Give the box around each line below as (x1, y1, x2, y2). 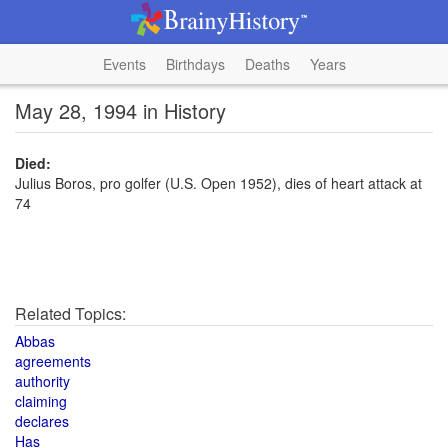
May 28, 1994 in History (15, 96, 226, 125)
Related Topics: (15, 302, 126, 325)
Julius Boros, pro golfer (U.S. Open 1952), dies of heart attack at (15, 173, 422, 193)
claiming (15, 391, 67, 411)
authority (15, 371, 70, 391)
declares (15, 411, 69, 431)
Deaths (244, 54, 290, 74)
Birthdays (165, 54, 225, 74)
